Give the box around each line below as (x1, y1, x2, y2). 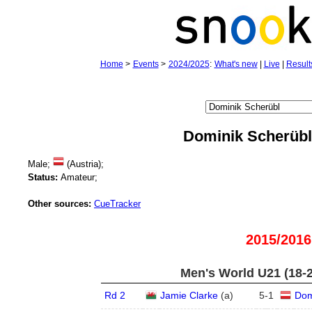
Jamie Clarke (159, 290, 218, 301)
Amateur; (58, 172, 97, 182)
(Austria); (64, 159, 104, 169)
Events (132, 59, 159, 69)
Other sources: (28, 198, 91, 209)
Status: (28, 172, 58, 182)
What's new (214, 59, 258, 69)
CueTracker (94, 198, 141, 209)
